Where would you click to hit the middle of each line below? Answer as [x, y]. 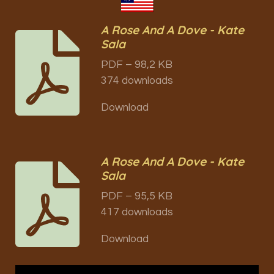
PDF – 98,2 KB [137, 65]
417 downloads [137, 212]
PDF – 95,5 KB [137, 196]
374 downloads [137, 80]
